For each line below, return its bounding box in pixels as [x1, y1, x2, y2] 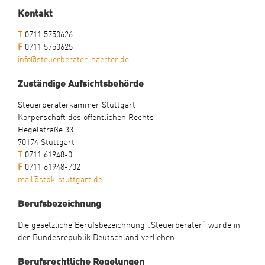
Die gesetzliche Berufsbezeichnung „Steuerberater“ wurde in [17, 218, 240, 231]
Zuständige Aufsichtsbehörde [17, 76, 144, 90]
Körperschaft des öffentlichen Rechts [17, 110, 154, 123]
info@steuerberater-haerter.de [17, 52, 129, 65]
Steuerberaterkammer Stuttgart [17, 98, 135, 111]
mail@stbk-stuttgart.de [17, 172, 102, 185]
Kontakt [17, 5, 53, 20]
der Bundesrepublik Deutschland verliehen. [17, 230, 177, 243]
